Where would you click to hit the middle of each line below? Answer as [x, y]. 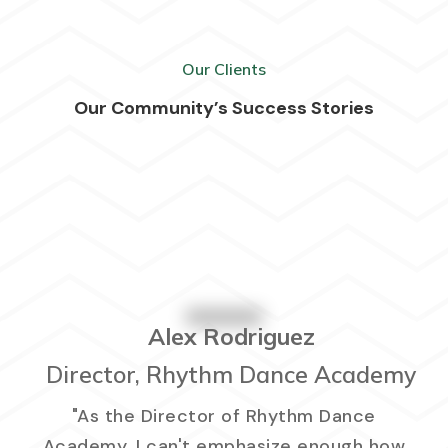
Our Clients [223, 68]
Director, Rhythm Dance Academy [231, 375]
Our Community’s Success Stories [223, 107]
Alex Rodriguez [231, 337]
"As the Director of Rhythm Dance [223, 416]
